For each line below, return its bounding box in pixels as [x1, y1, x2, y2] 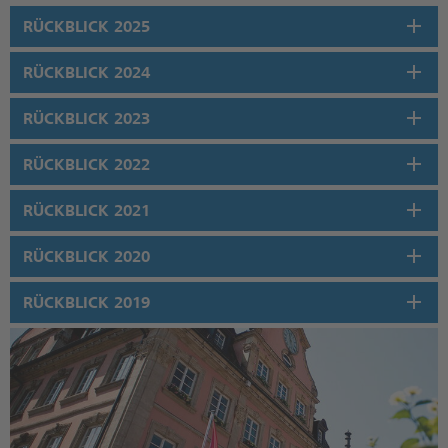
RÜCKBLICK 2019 [23, 292, 150, 312]
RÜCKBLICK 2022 [23, 154, 150, 174]
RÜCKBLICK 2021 [23, 200, 150, 220]
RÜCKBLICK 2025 [23, 16, 150, 36]
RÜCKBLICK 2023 [23, 108, 150, 128]
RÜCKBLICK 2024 [23, 62, 150, 82]
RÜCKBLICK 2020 [23, 246, 150, 266]
